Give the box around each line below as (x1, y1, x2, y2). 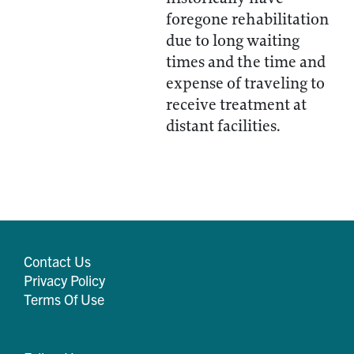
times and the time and (166, 52, 326, 72)
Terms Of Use (24, 290, 104, 308)
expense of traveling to (166, 73, 325, 93)
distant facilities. (166, 116, 281, 136)
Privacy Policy (24, 271, 105, 289)
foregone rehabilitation (166, 9, 329, 29)
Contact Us (24, 252, 91, 270)
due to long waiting (166, 31, 299, 51)
